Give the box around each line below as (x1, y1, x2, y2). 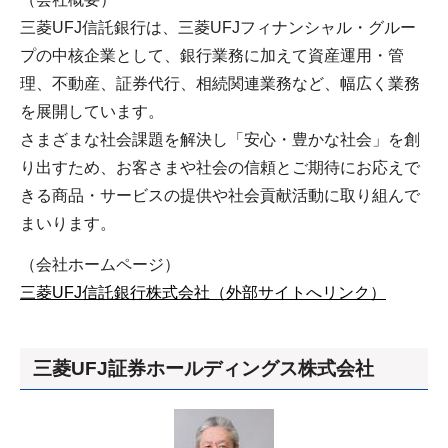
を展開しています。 (20, 102, 164, 120)
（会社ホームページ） (20, 255, 180, 273)
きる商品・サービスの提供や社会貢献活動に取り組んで (20, 186, 420, 204)
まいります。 (20, 214, 116, 232)
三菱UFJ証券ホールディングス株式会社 (33, 357, 374, 379)
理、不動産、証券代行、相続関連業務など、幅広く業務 (20, 74, 420, 92)
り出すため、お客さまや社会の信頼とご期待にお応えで (20, 158, 420, 176)
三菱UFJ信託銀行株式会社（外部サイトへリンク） (20, 283, 386, 301)
